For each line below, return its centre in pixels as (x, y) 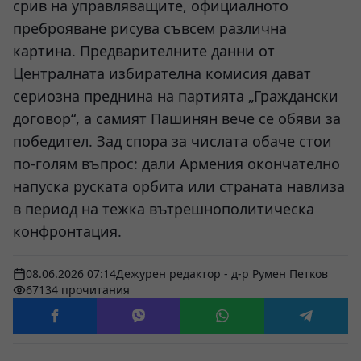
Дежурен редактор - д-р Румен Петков (222, 274)
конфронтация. (67, 231)
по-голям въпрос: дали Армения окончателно (176, 164)
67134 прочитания (78, 290)
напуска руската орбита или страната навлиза (179, 186)
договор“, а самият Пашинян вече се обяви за (177, 118)
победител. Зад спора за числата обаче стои (172, 141)
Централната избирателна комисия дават (162, 73)
